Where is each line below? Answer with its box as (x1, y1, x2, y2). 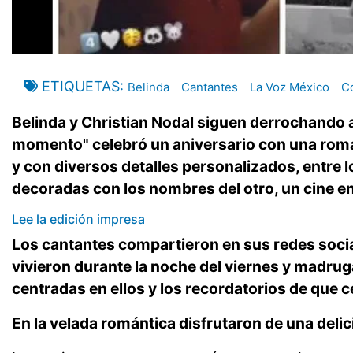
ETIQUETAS (42, 78, 120, 95)
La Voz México (250, 80, 329, 95)
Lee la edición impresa (12, 211, 145, 228)
